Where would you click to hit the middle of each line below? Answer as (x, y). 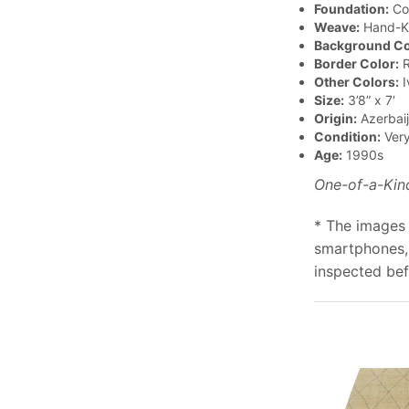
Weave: (336, 27)
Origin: (335, 119)
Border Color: (356, 64)
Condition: (347, 137)
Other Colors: (356, 82)
